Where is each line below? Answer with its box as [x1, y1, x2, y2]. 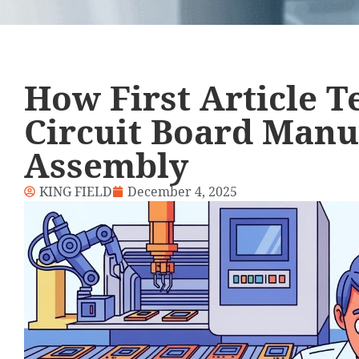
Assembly [24, 142, 188, 188]
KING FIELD [39, 183, 112, 201]
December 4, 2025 [127, 183, 237, 201]
